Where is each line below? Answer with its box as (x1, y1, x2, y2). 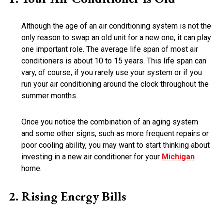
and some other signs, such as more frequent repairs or (21, 129, 209, 138)
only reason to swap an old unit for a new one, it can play (21, 33, 211, 42)
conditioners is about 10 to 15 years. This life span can (21, 56, 206, 65)
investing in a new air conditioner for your (21, 152, 162, 161)
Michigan (162, 152, 195, 161)
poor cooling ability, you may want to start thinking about (21, 140, 210, 150)
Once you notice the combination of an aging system (21, 117, 198, 126)
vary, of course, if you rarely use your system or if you (21, 68, 202, 77)
